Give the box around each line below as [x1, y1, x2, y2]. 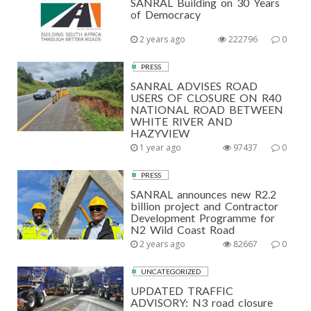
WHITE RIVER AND [131, 115, 233, 128]
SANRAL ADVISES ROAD [131, 79, 258, 92]
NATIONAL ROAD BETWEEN [131, 103, 284, 116]
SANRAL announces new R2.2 [131, 187, 277, 201]
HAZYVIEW [131, 126, 190, 140]
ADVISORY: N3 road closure [131, 296, 274, 309]
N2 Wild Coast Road [131, 223, 235, 236]
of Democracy [131, 8, 201, 21]
